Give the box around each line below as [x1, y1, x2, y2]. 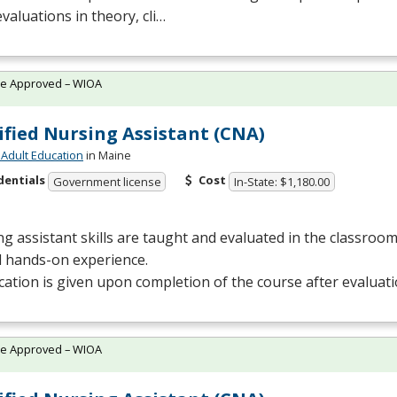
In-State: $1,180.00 [234, 173, 331, 190]
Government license [52, 173, 161, 190]
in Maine [83, 147, 131, 164]
